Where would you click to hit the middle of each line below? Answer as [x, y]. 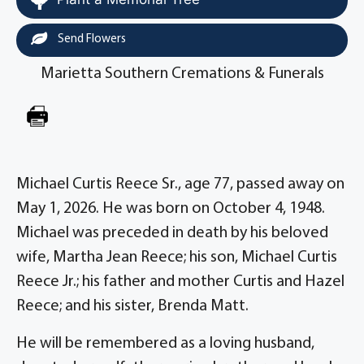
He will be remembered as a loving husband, [165, 344]
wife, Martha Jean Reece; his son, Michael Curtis [177, 258]
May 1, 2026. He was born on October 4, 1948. [171, 209]
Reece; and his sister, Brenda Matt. [132, 306]
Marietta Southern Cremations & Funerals [182, 74]
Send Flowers [91, 39]
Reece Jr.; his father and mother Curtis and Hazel [180, 282]
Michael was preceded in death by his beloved [172, 233]
